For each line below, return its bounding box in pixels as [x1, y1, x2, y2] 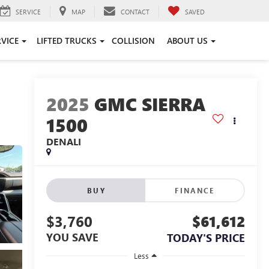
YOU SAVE [46, 230, 98, 245]
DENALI [46, 135, 81, 148]
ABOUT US [167, 34, 208, 46]
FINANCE [175, 186, 215, 196]
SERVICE [16, 7, 41, 16]
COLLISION [112, 34, 155, 46]
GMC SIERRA [94, 92, 206, 116]
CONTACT [121, 7, 150, 16]
